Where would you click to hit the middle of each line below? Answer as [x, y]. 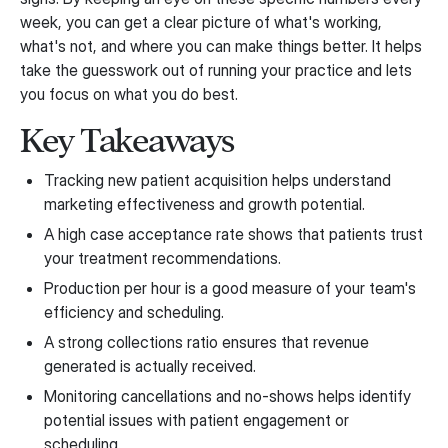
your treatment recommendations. [162, 258]
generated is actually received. [150, 366]
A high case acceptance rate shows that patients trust [233, 234]
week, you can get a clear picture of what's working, [201, 22]
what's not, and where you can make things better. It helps [221, 46]
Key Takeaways [127, 140]
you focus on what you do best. [129, 94]
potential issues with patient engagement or [196, 420]
